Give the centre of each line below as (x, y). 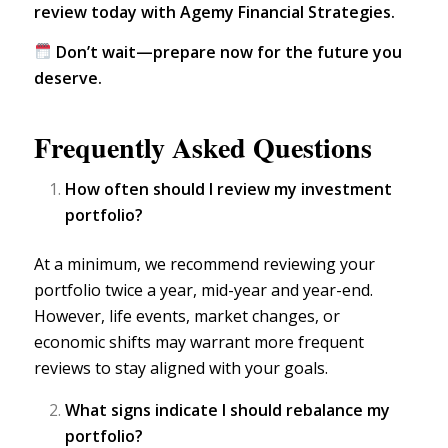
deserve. (67, 77)
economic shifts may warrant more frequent (198, 341)
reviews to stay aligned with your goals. (180, 367)
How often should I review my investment (228, 188)
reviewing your (318, 263)
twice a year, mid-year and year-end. (236, 289)
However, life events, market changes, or (186, 315)
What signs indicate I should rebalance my (227, 410)
